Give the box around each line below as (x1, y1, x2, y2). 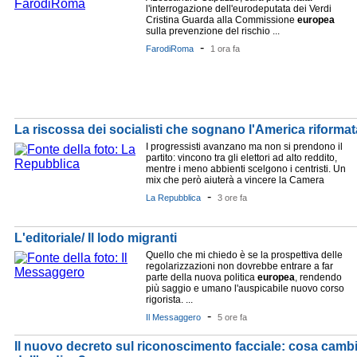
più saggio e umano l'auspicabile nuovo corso (146, 283, 344, 294)
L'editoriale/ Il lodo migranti (14, 231, 177, 245)
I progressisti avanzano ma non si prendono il (146, 141, 343, 152)
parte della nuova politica (146, 272, 257, 283)
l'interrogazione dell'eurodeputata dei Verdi (146, 3, 331, 14)
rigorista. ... (146, 294, 193, 305)
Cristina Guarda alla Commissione (146, 14, 297, 25)
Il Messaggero (146, 312, 201, 322)
